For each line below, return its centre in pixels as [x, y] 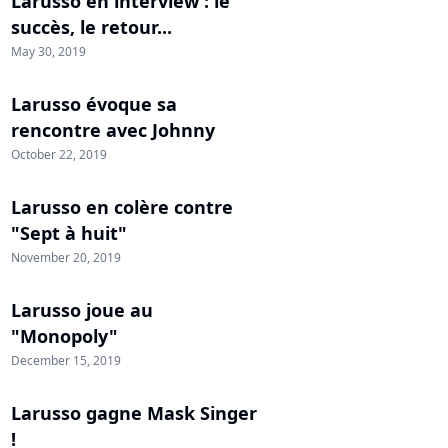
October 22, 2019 [59, 154]
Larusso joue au [82, 310]
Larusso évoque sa [94, 104]
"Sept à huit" [69, 233]
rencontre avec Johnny [113, 130]
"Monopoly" [64, 336]
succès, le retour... [91, 27]
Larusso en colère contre [122, 207]
